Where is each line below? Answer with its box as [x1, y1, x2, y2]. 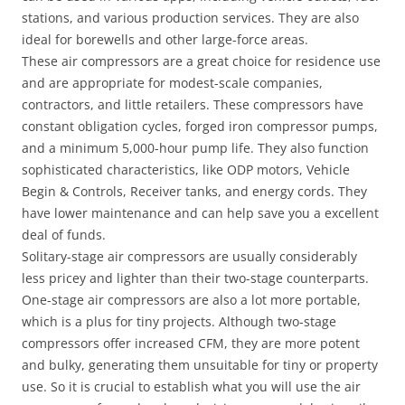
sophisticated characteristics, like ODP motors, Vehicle [22, 161, 350, 178]
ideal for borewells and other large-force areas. [22, 31, 308, 48]
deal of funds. [22, 226, 106, 243]
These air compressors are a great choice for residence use [22, 52, 381, 70]
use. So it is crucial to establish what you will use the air [22, 378, 361, 395]
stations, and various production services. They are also [22, 9, 359, 26]
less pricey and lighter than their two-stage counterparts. [22, 269, 369, 287]
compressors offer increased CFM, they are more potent [22, 334, 360, 352]
